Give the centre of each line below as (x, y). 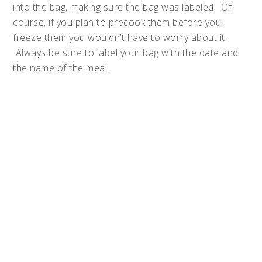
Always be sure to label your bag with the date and (126, 53)
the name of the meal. (61, 68)
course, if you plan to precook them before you (117, 23)
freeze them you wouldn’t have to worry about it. (120, 38)
